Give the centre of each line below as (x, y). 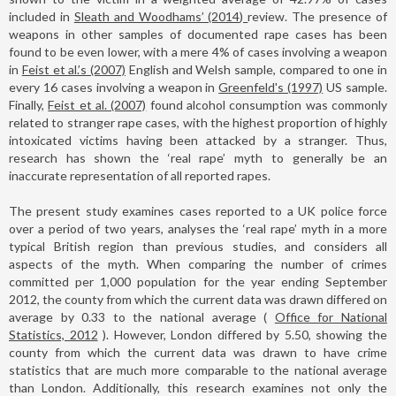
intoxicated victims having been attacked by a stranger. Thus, (198, 140)
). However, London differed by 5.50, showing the (243, 334)
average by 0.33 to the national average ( (142, 316)
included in (42, 16)
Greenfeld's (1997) (271, 87)
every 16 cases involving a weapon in (114, 87)
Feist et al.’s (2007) (73, 69)
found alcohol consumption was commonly (267, 104)
